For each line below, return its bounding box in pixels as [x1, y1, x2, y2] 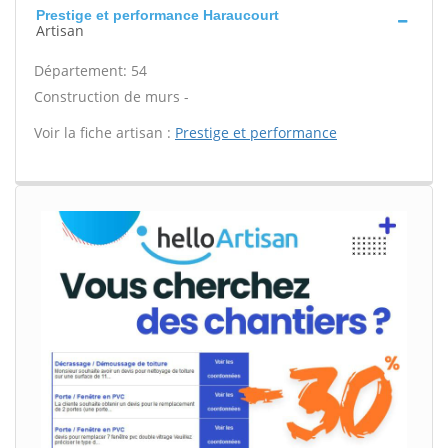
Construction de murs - [34, 87, 189, 106]
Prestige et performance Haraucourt [36, 7, 279, 23]
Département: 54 [34, 61, 147, 80]
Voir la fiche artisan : [34, 123, 175, 142]
